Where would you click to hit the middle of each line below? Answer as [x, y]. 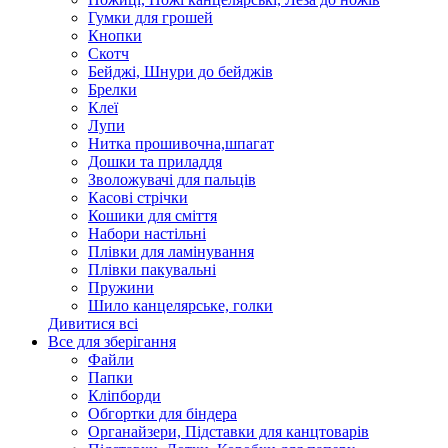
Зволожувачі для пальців [172, 179]
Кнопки [115, 35]
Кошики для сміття [152, 215]
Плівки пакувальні [152, 269]
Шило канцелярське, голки [180, 305]
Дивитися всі [93, 323]
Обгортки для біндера [162, 413]
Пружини [121, 287]
